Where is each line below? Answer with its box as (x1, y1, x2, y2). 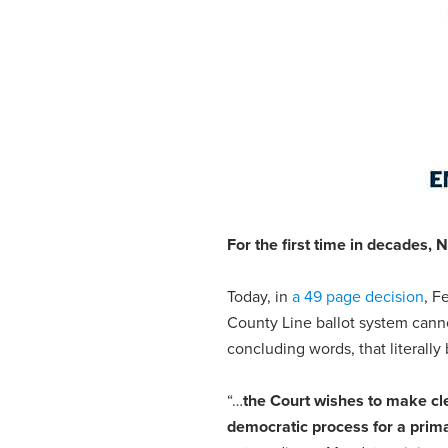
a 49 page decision (292, 286, 425, 307)
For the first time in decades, (227, 234, 437, 255)
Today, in (227, 286, 293, 307)
